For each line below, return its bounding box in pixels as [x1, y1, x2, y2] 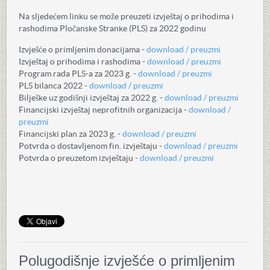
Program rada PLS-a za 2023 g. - [19, 69, 138, 78]
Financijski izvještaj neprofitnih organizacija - [19, 105, 189, 115]
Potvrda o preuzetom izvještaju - [19, 153, 140, 163]
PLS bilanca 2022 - [19, 81, 87, 90]
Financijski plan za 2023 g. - [19, 129, 122, 139]
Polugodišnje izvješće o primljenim [19, 253, 235, 269]
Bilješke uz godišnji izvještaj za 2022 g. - [19, 93, 165, 102]
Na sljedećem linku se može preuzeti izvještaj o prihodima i [19, 11, 234, 21]
